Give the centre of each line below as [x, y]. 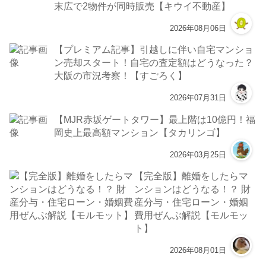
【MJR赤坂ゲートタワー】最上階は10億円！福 [155, 119]
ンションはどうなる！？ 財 [193, 189]
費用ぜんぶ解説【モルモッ [191, 215]
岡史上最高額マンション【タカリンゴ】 [140, 132]
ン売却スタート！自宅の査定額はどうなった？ [154, 63]
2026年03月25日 [198, 154]
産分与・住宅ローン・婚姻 [191, 202]
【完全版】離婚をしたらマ [191, 176]
